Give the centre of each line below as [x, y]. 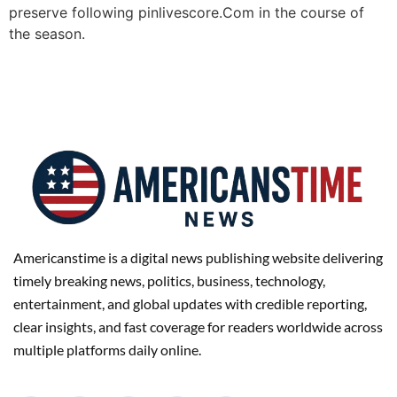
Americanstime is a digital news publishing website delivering [198, 257]
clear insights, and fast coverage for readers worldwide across [198, 326]
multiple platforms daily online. [107, 349]
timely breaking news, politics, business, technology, [169, 280]
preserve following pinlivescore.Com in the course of [187, 12]
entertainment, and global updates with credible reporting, [190, 303]
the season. [47, 33]
